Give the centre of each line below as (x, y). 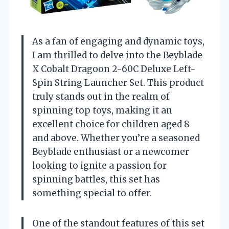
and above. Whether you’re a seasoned (116, 138)
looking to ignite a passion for (99, 165)
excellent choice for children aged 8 (111, 124)
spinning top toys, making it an (102, 110)
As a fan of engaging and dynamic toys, (118, 41)
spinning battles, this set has (96, 179)
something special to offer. (92, 193)
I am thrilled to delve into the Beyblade (117, 55)
